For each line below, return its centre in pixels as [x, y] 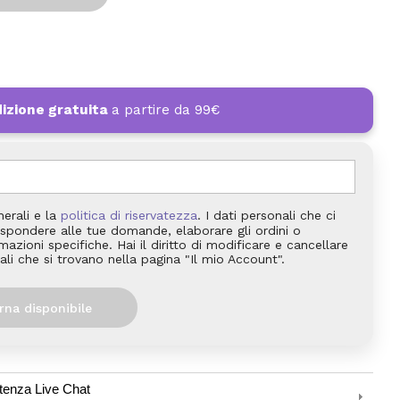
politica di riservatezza [129, 216]
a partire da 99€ [166, 110]
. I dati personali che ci [267, 216]
